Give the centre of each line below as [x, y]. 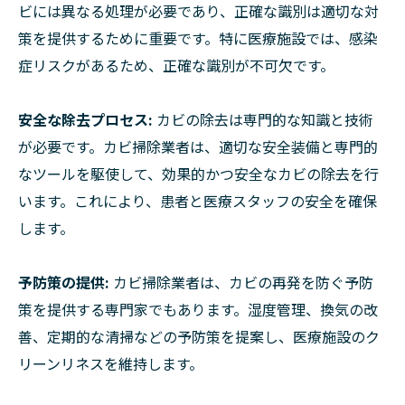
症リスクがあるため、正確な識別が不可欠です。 [176, 65]
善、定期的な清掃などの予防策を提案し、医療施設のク [199, 336]
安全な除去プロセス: [85, 119]
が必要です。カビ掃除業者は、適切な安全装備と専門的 [198, 146]
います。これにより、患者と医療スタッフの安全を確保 [198, 200]
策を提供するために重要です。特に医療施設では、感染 [198, 38]
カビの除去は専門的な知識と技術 [263, 119]
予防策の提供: [64, 282]
